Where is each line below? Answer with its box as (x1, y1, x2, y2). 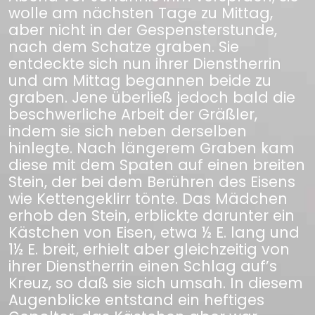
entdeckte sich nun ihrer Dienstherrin (8, 53, 281, 74)
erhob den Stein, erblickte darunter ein (8, 205, 295, 226)
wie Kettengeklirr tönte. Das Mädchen (8, 188, 288, 209)
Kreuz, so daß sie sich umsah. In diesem (8, 273, 303, 293)
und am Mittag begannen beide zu (8, 70, 271, 91)
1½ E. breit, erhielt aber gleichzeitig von (8, 239, 290, 259)
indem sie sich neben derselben (8, 121, 247, 141)
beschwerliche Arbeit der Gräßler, (8, 104, 257, 124)
